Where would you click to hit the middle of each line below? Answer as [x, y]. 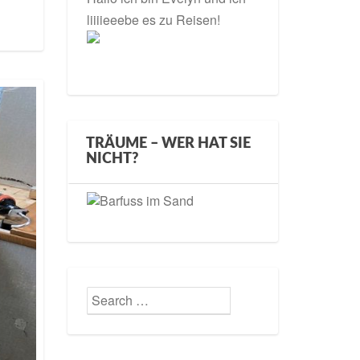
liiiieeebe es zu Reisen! [153, 20]
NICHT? [112, 159]
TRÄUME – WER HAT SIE [168, 144]
